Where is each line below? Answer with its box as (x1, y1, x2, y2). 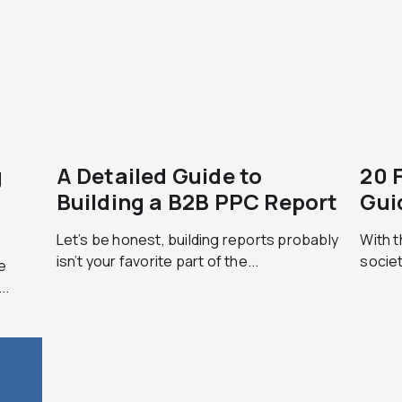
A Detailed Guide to (56, 161, 263, 190)
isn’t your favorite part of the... (56, 251, 259, 271)
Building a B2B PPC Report (56, 187, 338, 216)
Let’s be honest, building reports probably (56, 230, 339, 249)
